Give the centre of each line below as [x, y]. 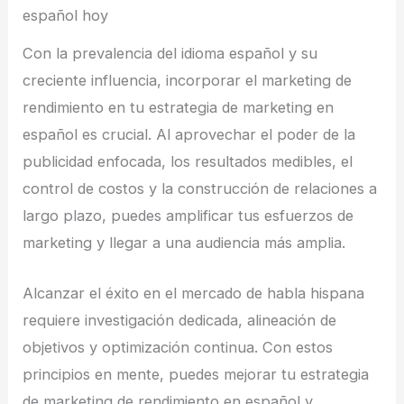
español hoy [66, 16]
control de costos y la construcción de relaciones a [200, 188]
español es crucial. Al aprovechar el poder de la [189, 134]
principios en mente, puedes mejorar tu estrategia [196, 374]
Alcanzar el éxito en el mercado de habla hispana [194, 293]
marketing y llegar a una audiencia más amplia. [184, 242]
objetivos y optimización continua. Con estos [178, 347]
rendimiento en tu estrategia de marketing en [179, 107]
